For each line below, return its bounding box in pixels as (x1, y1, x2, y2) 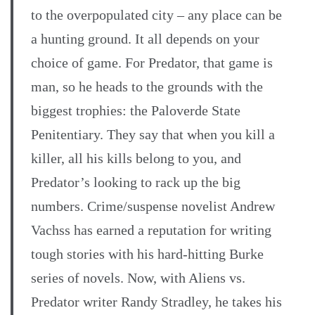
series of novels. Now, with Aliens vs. (31, 270, 245, 286)
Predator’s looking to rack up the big (31, 174, 240, 191)
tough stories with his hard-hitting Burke (31, 246, 264, 262)
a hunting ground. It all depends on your (31, 31, 259, 47)
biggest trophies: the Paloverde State (31, 103, 240, 119)
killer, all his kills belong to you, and (31, 150, 241, 167)
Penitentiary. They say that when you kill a (31, 127, 275, 143)
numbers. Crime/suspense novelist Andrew (31, 198, 275, 214)
